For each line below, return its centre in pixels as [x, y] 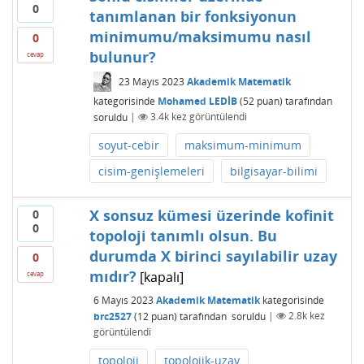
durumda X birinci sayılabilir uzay [213, 256]
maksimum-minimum [243, 145]
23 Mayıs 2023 [151, 81]
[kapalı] [160, 277]
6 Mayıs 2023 [123, 300]
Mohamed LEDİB [197, 101]
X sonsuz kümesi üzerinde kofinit [211, 215]
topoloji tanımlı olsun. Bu [183, 235]
